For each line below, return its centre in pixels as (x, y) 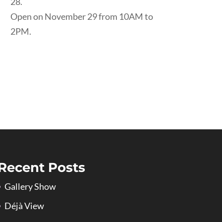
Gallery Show (30, 187)
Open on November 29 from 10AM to (82, 16)
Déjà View (24, 206)
